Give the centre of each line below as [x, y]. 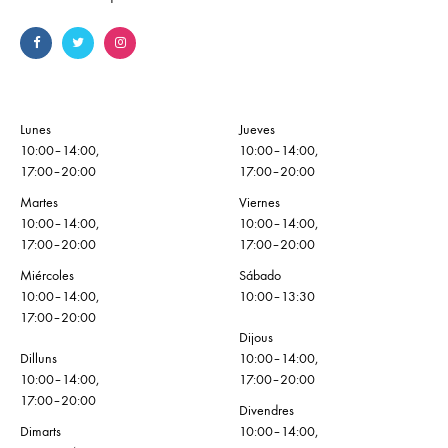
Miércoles [47, 276]
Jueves [257, 130]
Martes [39, 203]
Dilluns [38, 359]
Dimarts [40, 432]
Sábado [260, 276]
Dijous [256, 338]
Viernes [259, 203]
